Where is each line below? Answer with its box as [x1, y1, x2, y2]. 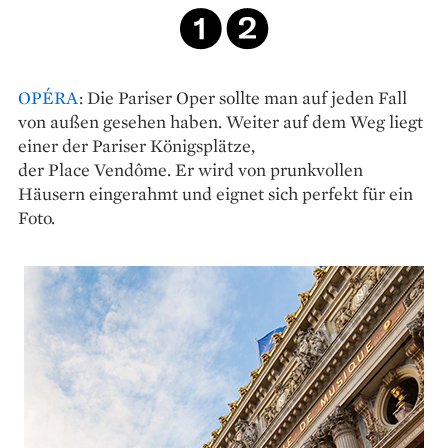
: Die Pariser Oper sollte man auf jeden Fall [79, 85, 407, 109]
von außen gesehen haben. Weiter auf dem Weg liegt [18, 109, 423, 133]
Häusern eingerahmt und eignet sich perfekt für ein [18, 181, 413, 205]
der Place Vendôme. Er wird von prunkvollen [18, 157, 363, 181]
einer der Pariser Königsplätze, [18, 133, 255, 157]
